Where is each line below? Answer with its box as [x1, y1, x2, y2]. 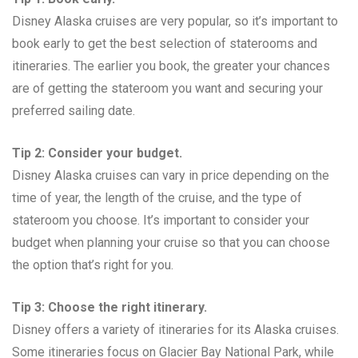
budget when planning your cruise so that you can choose [12, 235, 330, 251]
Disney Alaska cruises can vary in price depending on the [12, 168, 329, 184]
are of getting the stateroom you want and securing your [12, 81, 323, 97]
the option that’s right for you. [12, 257, 173, 273]
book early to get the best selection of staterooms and [12, 36, 317, 52]
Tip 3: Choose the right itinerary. [12, 300, 207, 316]
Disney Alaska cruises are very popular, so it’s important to [12, 14, 338, 30]
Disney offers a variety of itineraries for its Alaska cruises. [12, 322, 339, 338]
